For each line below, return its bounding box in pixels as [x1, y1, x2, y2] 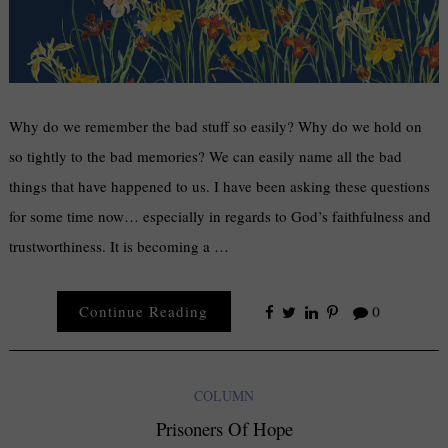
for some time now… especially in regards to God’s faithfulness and [9, 206, 432, 227]
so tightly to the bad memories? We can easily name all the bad [9, 146, 403, 167]
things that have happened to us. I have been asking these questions [9, 176, 431, 197]
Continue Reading [79, 301, 209, 322]
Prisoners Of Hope [155, 416, 293, 442]
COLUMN [194, 386, 254, 406]
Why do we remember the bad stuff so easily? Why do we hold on [9, 116, 423, 137]
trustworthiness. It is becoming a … [9, 236, 230, 257]
